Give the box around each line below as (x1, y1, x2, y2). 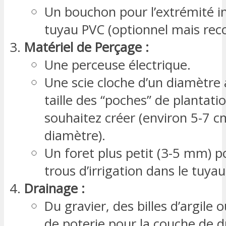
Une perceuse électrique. (44, 55, 191, 74)
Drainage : (24, 179, 85, 197)
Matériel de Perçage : (24, 38, 149, 56)
